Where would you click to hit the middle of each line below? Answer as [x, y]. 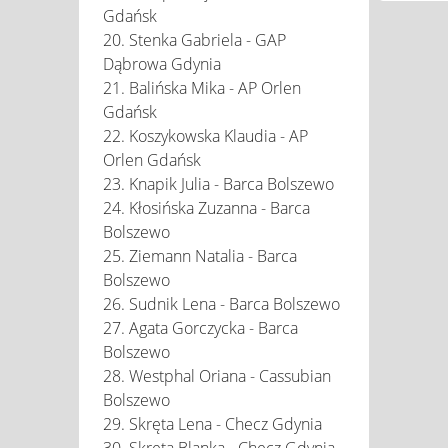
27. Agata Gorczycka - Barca [200, 327]
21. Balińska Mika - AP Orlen [202, 87]
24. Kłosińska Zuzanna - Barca [206, 207]
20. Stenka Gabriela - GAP [194, 39]
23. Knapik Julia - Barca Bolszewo [218, 183]
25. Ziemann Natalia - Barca [200, 255]
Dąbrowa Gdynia [162, 63]
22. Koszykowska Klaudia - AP [205, 135]
